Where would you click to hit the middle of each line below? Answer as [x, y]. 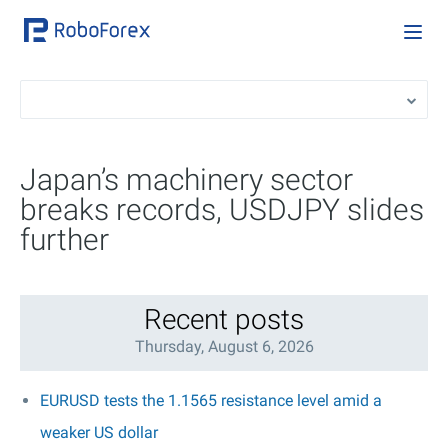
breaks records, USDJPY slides [222, 209]
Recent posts [224, 319]
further [64, 239]
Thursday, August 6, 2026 [224, 346]
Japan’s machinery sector [186, 179]
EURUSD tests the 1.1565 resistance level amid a [211, 400]
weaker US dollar [99, 432]
